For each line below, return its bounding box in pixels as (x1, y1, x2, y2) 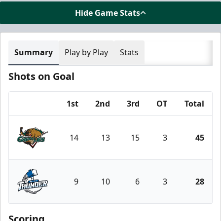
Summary (14, 47, 53, 58)
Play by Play (65, 47, 108, 58)
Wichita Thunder (33, 197, 95, 208)
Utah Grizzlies (33, 153, 85, 164)
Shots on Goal (8, 70, 74, 83)
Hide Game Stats (75, 7, 140, 18)
